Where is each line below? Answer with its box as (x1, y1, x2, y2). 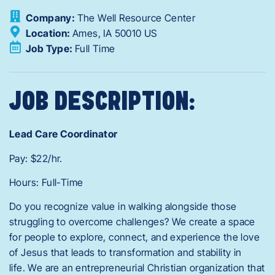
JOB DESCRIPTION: (9, 90, 196, 116)
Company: (26, 12, 77, 25)
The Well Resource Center (77, 12, 196, 25)
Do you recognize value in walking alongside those (9, 200, 237, 213)
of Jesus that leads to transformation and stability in (9, 246, 242, 259)
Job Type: (26, 42, 75, 55)
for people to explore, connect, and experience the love (9, 231, 260, 244)
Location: (26, 27, 72, 40)
